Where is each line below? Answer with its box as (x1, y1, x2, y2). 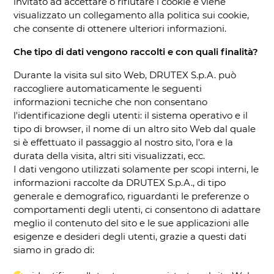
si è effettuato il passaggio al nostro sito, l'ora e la (13, 136, 233, 148)
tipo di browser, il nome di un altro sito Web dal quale (13, 122, 256, 135)
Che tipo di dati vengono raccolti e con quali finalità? (13, 45, 258, 57)
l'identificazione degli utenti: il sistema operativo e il (13, 109, 248, 121)
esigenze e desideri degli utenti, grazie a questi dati (13, 230, 246, 242)
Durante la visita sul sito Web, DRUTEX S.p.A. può (13, 68, 236, 81)
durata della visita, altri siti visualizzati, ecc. (13, 149, 205, 161)
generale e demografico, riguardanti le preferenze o (13, 190, 249, 202)
